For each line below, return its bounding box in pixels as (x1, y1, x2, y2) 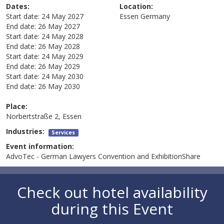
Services (51, 129, 75, 136)
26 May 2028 (38, 41, 80, 51)
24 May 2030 (41, 71, 84, 81)
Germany (140, 11, 170, 21)
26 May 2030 (38, 81, 80, 91)
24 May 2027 (41, 11, 84, 21)
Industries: (6, 126, 49, 136)
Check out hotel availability (16, 182, 207, 203)
